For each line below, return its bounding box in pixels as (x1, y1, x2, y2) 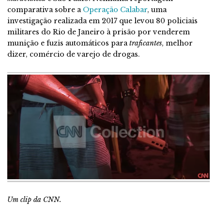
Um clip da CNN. (7, 195, 62, 204)
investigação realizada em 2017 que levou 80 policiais (7, 16, 198, 25)
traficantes (129, 38, 162, 47)
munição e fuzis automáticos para (7, 38, 129, 47)
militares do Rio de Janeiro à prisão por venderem (7, 27, 190, 36)
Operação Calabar (83, 5, 147, 14)
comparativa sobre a (7, 5, 81, 14)
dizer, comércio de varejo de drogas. (7, 49, 140, 59)
